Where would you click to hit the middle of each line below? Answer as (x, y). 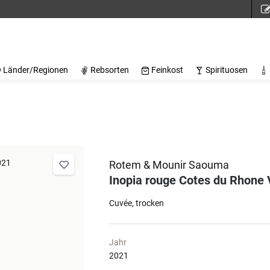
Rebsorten (110, 70)
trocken (150, 203)
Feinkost (167, 70)
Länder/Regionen (36, 70)
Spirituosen (227, 70)
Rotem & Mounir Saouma (169, 165)
